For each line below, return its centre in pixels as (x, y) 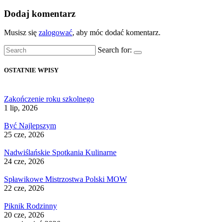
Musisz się (21, 33)
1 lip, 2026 (21, 108)
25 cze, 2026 (24, 134)
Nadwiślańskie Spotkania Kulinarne (60, 152)
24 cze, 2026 (24, 161)
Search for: (115, 50)
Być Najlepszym (30, 125)
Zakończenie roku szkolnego (49, 99)
